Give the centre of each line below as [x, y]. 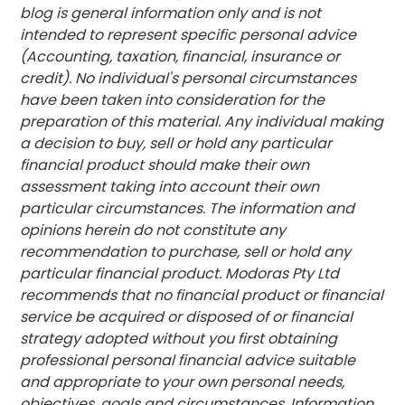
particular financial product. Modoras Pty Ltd [180, 273]
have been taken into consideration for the [173, 99]
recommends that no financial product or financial [202, 295]
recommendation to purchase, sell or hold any [186, 251]
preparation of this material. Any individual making [202, 121]
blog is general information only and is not [171, 13]
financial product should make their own [165, 165]
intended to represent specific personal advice [188, 34]
